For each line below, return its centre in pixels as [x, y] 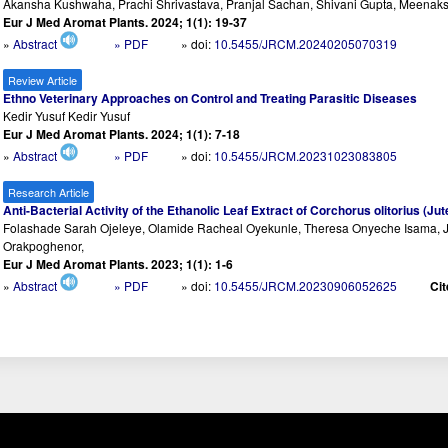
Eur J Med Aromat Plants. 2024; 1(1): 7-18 [122, 134]
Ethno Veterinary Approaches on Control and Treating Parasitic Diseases [210, 98]
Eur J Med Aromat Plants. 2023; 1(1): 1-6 [118, 264]
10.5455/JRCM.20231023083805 [306, 156]
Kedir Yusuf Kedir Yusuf [67, 116]
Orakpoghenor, [44, 246]
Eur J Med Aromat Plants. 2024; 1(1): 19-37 [125, 22]
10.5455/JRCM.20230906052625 [306, 286]
